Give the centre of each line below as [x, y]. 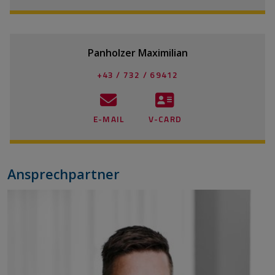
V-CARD [165, 119]
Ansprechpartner [64, 174]
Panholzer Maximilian [137, 52]
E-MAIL [109, 119]
